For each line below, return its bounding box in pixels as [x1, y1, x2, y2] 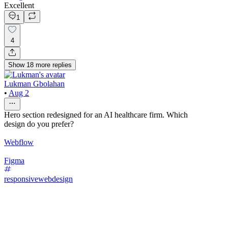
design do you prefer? [4, 119, 74, 128]
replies [52, 61, 72, 69]
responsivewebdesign [4, 174, 73, 183]
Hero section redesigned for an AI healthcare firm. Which [4, 110, 188, 119]
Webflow [4, 137, 34, 147]
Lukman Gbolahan [4, 79, 65, 88]
